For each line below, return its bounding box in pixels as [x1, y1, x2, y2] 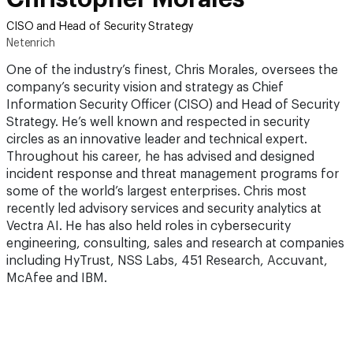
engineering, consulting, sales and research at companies [6, 237, 344, 250]
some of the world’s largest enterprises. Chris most [6, 185, 307, 198]
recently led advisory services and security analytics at [6, 203, 321, 215]
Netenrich [6, 38, 55, 49]
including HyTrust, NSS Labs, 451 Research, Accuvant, [6, 255, 328, 267]
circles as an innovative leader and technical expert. [6, 133, 307, 146]
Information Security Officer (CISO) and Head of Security [6, 98, 340, 111]
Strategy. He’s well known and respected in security [6, 116, 310, 128]
